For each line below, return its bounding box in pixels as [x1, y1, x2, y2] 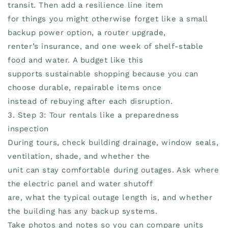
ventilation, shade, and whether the [8, 151, 151, 161]
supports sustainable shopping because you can [8, 69, 199, 78]
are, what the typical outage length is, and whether [8, 192, 213, 202]
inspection [8, 124, 49, 133]
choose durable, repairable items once [8, 82, 162, 92]
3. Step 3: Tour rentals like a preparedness [8, 110, 179, 120]
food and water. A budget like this [8, 55, 144, 65]
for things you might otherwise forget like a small [8, 14, 208, 23]
